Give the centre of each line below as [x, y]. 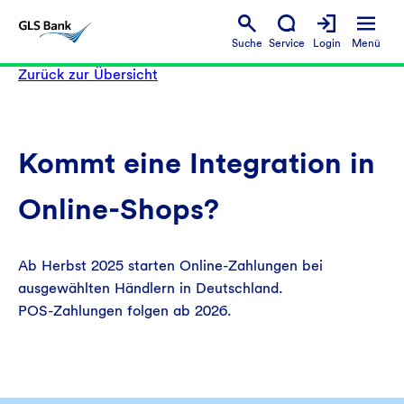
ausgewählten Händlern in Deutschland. [151, 288]
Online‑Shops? [119, 209]
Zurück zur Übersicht [88, 74]
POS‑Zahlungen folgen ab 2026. [125, 311]
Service [287, 43]
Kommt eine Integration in [197, 163]
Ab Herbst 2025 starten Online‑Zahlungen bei [170, 266]
